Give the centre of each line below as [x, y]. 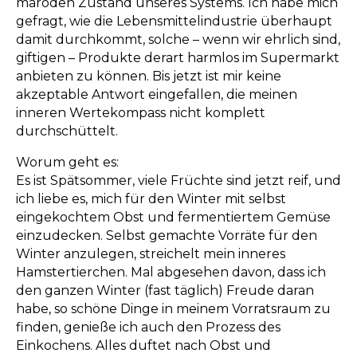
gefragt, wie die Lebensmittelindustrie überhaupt [174, 22]
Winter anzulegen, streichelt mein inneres [151, 254]
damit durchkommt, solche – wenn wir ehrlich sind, [178, 40]
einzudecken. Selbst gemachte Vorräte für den [167, 236]
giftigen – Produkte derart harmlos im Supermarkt [178, 58]
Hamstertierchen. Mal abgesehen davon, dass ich [171, 273]
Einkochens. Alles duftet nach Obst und [143, 346]
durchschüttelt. [67, 131]
